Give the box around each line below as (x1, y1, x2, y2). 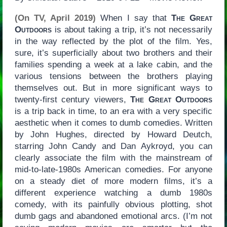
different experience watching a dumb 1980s (14, 187, 213, 198)
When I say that (96, 13, 172, 23)
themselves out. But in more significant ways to (14, 83, 213, 93)
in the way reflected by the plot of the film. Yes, (14, 36, 213, 46)
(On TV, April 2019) (14, 13, 96, 23)
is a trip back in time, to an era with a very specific (14, 106, 213, 116)
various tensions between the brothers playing (14, 71, 213, 81)
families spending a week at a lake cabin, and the (14, 59, 213, 69)
